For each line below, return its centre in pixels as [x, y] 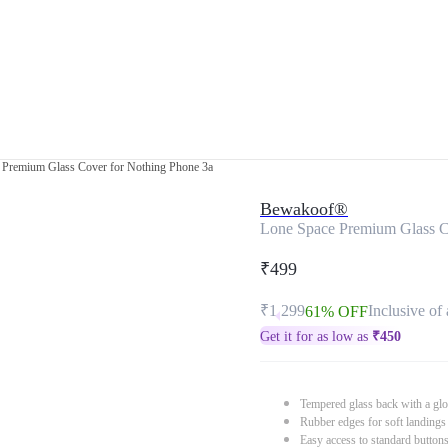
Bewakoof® [304, 209]
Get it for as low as [316, 336]
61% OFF [336, 311]
